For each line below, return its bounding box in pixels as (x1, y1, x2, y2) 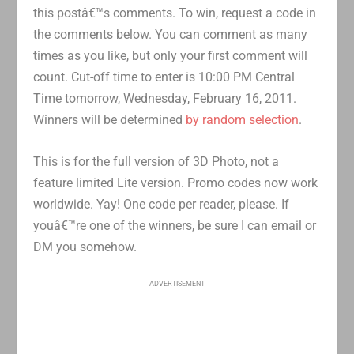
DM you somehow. (33, 239, 137, 254)
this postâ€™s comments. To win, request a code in (33, 6, 317, 21)
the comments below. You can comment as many (33, 27, 308, 43)
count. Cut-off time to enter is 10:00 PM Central (33, 70, 296, 85)
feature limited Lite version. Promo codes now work (33, 175, 318, 190)
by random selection (186, 112, 299, 128)
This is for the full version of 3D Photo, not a (33, 153, 280, 169)
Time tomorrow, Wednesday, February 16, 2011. (33, 91, 297, 107)
